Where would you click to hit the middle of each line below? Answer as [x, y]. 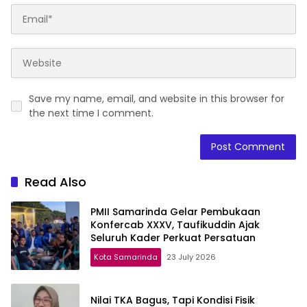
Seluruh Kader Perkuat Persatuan [173, 237]
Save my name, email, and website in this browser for [157, 99]
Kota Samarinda [126, 257]
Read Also [56, 182]
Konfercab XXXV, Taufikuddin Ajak [175, 224]
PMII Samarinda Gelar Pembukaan [175, 211]
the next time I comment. [91, 113]
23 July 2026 [191, 257]
